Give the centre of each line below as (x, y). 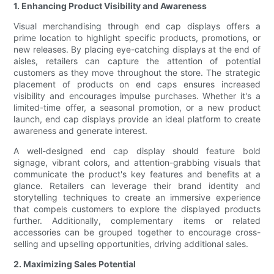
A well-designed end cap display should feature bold (137, 151)
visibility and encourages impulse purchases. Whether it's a (137, 96)
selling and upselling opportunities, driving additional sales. (131, 244)
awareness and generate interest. (81, 131)
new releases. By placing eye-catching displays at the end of (137, 50)
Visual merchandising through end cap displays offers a (137, 26)
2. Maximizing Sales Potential (75, 264)
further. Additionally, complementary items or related (137, 221)
